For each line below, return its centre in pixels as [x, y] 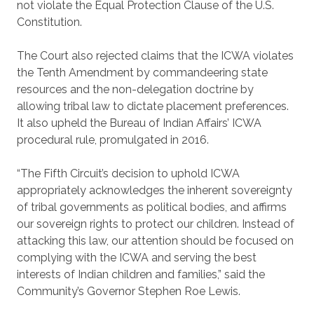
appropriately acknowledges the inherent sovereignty [155, 190]
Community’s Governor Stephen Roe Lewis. [129, 291]
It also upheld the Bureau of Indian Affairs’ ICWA [139, 123]
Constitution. [49, 22]
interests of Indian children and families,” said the [141, 274]
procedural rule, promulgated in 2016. [113, 140]
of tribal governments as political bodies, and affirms [152, 207]
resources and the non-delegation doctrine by [135, 89]
